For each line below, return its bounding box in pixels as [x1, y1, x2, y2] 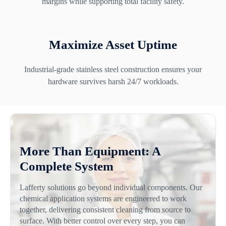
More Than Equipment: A [19, 144, 160, 158]
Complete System [19, 159, 114, 174]
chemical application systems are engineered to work [19, 194, 187, 203]
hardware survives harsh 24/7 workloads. [47, 77, 179, 86]
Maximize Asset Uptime [49, 38, 177, 52]
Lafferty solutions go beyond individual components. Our [19, 183, 202, 192]
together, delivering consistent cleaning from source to [19, 205, 191, 214]
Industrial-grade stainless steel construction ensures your [24, 65, 202, 74]
